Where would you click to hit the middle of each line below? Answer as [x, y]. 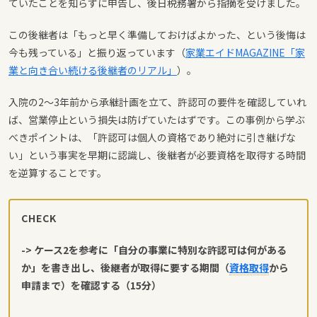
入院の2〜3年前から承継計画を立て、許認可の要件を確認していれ [157, 102]
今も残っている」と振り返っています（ [97, 52]
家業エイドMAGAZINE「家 [245, 52]
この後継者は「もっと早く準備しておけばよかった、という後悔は [157, 34]
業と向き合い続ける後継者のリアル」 [93, 70]
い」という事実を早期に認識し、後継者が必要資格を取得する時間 [157, 155]
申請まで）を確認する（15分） [91, 285]
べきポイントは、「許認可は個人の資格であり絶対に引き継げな [152, 137]
